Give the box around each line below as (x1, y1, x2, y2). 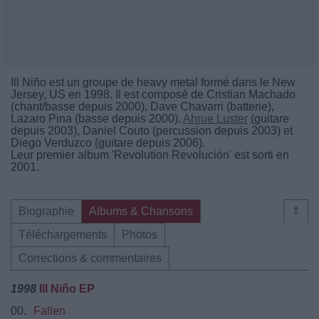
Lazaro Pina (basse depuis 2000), (11, 113, 183, 125)
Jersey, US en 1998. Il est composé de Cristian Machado (11, 88, 296, 101)
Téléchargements (19, 229, 107, 241)
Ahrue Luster (183, 113, 248, 125)
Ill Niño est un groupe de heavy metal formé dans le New (11, 76, 296, 89)
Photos (122, 229, 157, 241)
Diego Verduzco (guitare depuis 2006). (11, 137, 205, 150)
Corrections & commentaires (19, 252, 162, 265)
